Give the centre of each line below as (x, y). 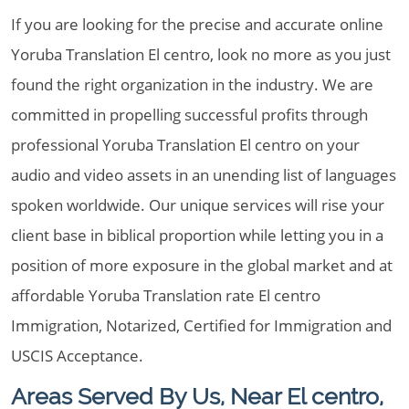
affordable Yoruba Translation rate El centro (166, 295)
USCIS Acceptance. (77, 356)
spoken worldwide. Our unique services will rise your (198, 205)
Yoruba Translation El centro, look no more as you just (201, 54)
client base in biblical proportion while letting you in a (197, 235)
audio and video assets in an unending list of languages (204, 175)
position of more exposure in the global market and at (202, 265)
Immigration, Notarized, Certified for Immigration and (201, 325)
